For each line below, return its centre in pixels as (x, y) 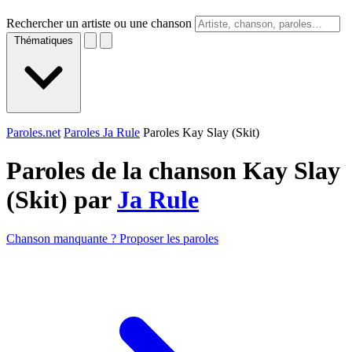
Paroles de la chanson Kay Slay (173, 171)
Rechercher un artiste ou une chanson (99, 23)
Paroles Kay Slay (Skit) (201, 132)
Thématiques (44, 40)
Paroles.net (33, 132)
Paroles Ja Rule (102, 132)
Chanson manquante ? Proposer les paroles (112, 238)
